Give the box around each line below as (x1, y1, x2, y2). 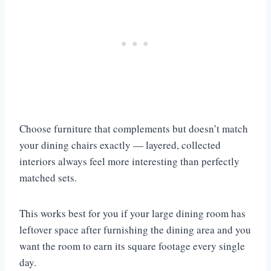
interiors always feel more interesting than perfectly (19, 154, 240, 169)
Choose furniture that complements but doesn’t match (19, 122, 248, 136)
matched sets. (19, 171, 77, 185)
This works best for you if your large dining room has (19, 206, 246, 221)
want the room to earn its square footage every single (19, 239, 245, 253)
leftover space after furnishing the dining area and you (19, 223, 251, 237)
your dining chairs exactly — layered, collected (19, 138, 221, 152)
